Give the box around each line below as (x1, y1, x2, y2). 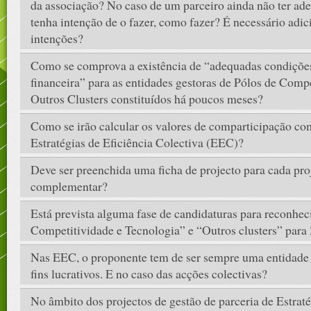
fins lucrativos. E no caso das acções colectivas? (31, 265, 267, 282)
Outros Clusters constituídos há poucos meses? (31, 90, 263, 107)
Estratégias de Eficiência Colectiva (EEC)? (31, 134, 244, 151)
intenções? (31, 30, 83, 47)
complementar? (31, 178, 108, 194)
